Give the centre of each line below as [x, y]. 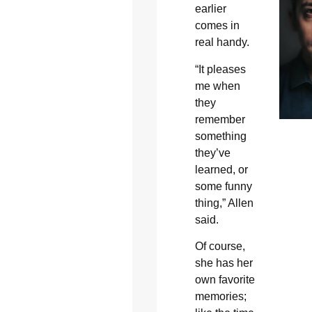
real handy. [222, 42]
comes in [217, 26]
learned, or [221, 169]
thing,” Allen [224, 203]
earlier [210, 9]
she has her [224, 263]
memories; [220, 297]
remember [220, 119]
